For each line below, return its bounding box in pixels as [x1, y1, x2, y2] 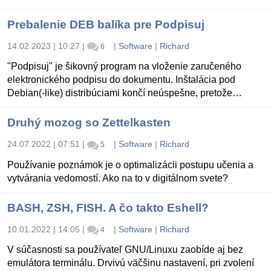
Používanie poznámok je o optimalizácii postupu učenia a [7, 159, 253, 170]
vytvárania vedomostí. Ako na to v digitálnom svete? [7, 172, 228, 183]
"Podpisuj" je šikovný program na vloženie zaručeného [7, 61, 241, 72]
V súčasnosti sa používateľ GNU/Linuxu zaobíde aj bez [7, 244, 243, 255]
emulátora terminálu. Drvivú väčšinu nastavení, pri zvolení [7, 257, 254, 268]
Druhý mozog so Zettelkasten [7, 116, 171, 129]
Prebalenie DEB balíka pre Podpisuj [7, 18, 204, 31]
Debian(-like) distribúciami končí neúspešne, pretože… [7, 88, 242, 99]
